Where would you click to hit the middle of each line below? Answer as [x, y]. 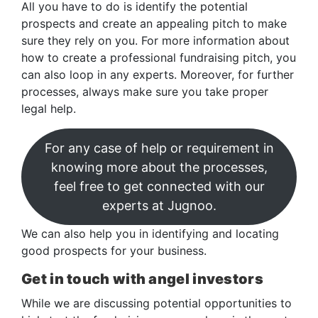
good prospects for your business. [116, 250]
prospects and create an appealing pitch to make [154, 23]
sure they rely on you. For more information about [155, 40]
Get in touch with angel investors [144, 279]
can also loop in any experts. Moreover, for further [158, 74]
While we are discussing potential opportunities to [157, 303]
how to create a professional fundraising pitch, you [159, 57]
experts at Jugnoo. [159, 205]
